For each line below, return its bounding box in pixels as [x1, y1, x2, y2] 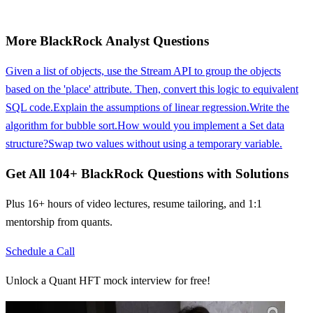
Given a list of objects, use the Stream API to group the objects [6, 65, 281, 78]
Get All [6, 166, 49, 181]
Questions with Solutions [144, 166, 289, 181]
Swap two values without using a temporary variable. [48, 138, 282, 150]
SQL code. [6, 101, 53, 114]
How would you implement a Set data [117, 119, 284, 132]
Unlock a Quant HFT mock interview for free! [6, 274, 210, 286]
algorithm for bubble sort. [6, 119, 117, 132]
